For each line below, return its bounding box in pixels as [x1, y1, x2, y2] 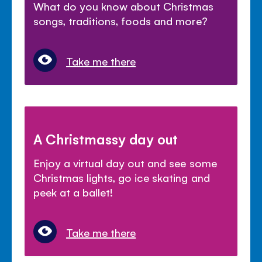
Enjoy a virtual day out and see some [33, 155, 217, 170]
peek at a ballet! [33, 184, 113, 199]
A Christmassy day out [33, 129, 178, 147]
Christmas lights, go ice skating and [33, 170, 210, 184]
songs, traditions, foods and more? [33, 13, 208, 27]
